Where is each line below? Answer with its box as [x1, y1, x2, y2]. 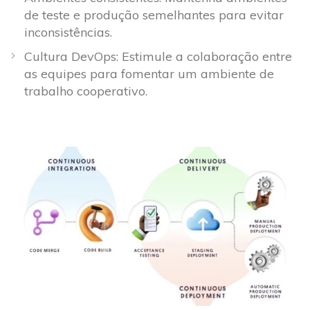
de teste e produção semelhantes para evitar [24, 7, 284, 24]
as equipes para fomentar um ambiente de [24, 66, 274, 82]
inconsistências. [24, 24, 112, 41]
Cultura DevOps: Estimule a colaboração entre [24, 48, 292, 65]
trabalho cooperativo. [24, 83, 147, 100]
